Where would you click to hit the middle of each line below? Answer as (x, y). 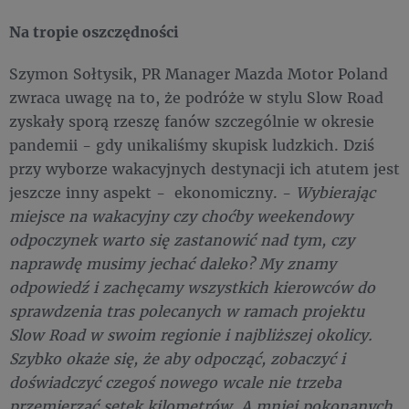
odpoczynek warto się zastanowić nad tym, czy (182, 240)
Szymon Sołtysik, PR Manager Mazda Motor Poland (199, 74)
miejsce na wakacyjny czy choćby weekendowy (181, 216)
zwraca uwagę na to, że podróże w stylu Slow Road (196, 98)
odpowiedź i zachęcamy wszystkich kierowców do (192, 288)
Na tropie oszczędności (94, 32)
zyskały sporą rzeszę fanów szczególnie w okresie (192, 121)
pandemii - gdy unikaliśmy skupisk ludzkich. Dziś (192, 145)
